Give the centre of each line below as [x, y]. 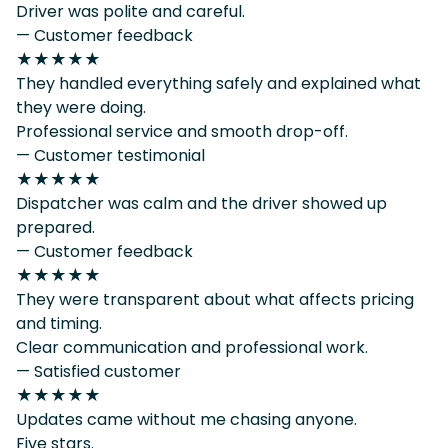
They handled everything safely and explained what [218, 83]
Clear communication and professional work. [192, 347]
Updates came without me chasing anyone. [186, 419]
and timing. [59, 323]
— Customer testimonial [110, 155]
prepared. [55, 227]
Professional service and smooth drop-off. [182, 131]
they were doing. [81, 107]
